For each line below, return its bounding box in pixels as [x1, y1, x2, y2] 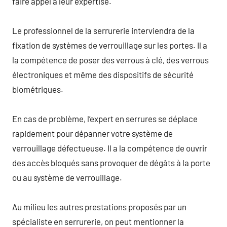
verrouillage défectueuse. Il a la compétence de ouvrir [12, 142, 207, 153]
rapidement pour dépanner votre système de [12, 128, 173, 138]
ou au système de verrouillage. [12, 172, 122, 182]
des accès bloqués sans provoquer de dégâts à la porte [12, 157, 210, 168]
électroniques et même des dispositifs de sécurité [12, 69, 194, 80]
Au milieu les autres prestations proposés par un [12, 201, 186, 212]
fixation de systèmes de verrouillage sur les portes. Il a [12, 40, 207, 50]
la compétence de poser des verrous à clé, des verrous [12, 54, 209, 65]
